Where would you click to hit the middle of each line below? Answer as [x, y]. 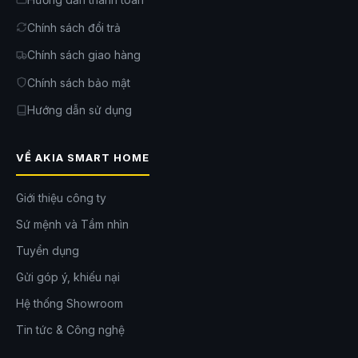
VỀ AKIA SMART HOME [83, 157]
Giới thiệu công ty [61, 197]
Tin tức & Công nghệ [70, 329]
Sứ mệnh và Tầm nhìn [72, 224]
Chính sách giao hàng [84, 55]
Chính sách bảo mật [79, 82]
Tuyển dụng [48, 250]
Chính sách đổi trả [74, 27]
